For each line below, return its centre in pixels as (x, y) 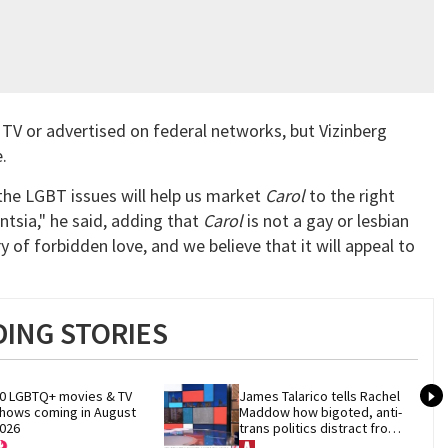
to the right (350, 196)
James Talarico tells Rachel (320, 395)
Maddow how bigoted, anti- (321, 411)
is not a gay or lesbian (326, 221)
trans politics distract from (319, 427)
